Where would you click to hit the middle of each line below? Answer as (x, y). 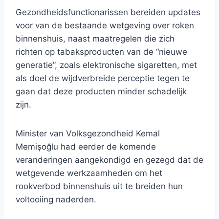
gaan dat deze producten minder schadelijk (101, 92)
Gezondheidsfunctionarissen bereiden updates (108, 12)
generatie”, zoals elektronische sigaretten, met (106, 65)
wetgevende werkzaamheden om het (89, 173)
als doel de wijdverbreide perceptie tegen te (103, 78)
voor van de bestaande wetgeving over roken (105, 26)
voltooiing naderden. (56, 200)
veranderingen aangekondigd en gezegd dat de (109, 160)
